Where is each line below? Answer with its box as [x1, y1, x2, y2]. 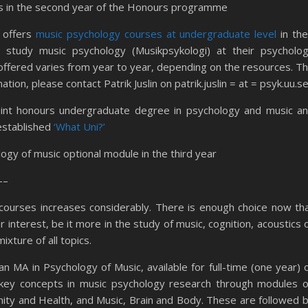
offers [3, 27, 36, 41]
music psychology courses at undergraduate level [35, 27, 281, 41]
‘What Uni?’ [54, 120, 105, 133]
